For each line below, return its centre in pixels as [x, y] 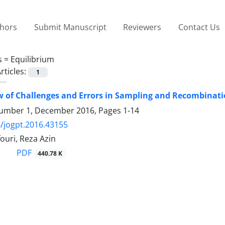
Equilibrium [32, 59]
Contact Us [199, 27]
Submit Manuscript [70, 27]
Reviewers [142, 27]
